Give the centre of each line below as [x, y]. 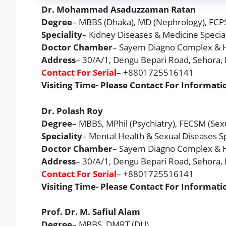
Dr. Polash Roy [72, 110]
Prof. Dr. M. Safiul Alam [91, 212]
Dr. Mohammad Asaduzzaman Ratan [119, 10]
